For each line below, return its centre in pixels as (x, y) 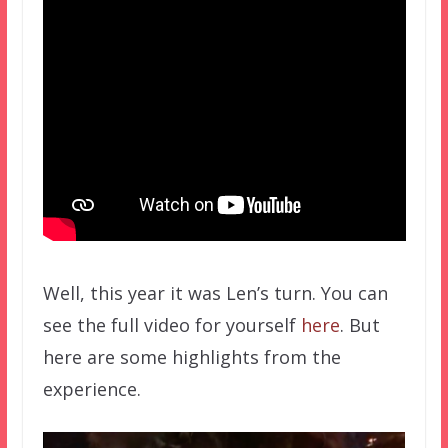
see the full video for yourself (171, 324)
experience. (91, 388)
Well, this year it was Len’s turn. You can (215, 292)
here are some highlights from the (191, 356)
